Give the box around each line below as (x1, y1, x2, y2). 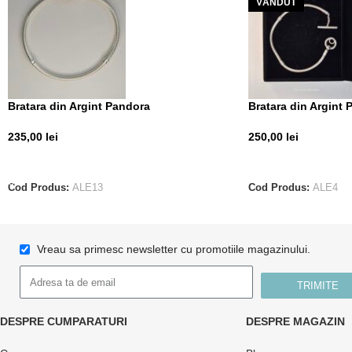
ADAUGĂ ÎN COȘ (17, 154, 99, 167)
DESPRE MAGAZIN (245, 315, 345, 328)
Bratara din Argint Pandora (8, 99, 150, 112)
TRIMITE (296, 280, 339, 292)
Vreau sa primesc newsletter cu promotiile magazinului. (37, 243, 310, 256)
